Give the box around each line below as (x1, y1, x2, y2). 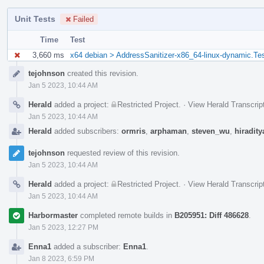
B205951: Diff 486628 (174, 210, 249, 220)
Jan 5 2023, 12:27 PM (28, 223, 98, 232)
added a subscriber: (51, 242, 123, 251)
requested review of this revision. (65, 148, 180, 157)
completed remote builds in (78, 210, 174, 220)
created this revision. (65, 68, 138, 78)
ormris (121, 126, 146, 136)
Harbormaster (28, 210, 78, 220)
